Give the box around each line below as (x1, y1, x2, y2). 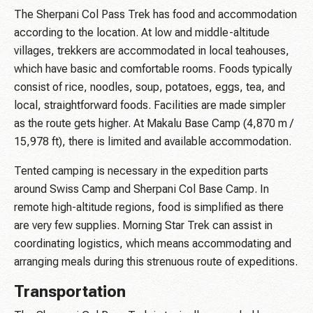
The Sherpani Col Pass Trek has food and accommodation (14, 8, 297, 22)
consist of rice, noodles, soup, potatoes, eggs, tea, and (14, 80, 285, 94)
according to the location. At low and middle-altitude (14, 26, 270, 40)
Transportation (14, 282, 126, 302)
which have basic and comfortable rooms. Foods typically (14, 62, 292, 76)
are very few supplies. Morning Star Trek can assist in (14, 219, 272, 233)
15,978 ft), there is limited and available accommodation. (14, 135, 291, 149)
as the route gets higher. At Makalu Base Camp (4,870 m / (14, 117, 293, 131)
